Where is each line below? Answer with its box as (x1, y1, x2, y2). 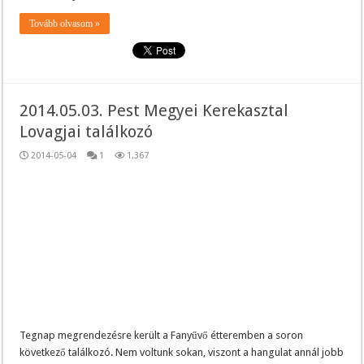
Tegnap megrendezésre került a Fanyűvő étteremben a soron (19, 328, 304, 341)
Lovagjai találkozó (19, 121, 154, 141)
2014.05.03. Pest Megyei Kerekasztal (19, 100, 289, 120)
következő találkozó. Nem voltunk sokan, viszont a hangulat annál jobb (19, 345, 344, 358)
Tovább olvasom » (29, 17, 101, 29)
